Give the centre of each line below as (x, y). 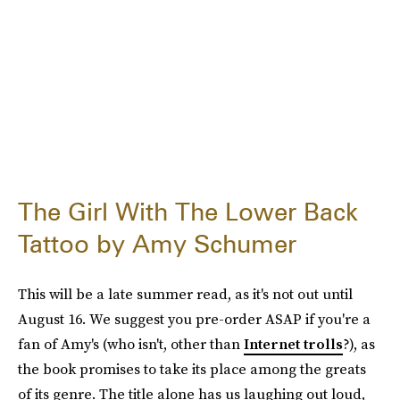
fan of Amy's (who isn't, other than (131, 344)
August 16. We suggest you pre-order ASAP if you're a (194, 319)
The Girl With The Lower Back (188, 212)
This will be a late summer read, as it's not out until (185, 294)
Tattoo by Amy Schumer (157, 244)
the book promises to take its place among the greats (192, 369)
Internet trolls (293, 344)
